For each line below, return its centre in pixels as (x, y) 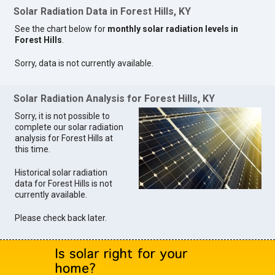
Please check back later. (61, 218)
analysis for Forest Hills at (64, 138)
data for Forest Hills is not (64, 183)
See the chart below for (61, 29)
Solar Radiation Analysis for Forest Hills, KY (114, 98)
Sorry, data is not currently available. (84, 64)
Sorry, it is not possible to (63, 116)
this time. (33, 149)
